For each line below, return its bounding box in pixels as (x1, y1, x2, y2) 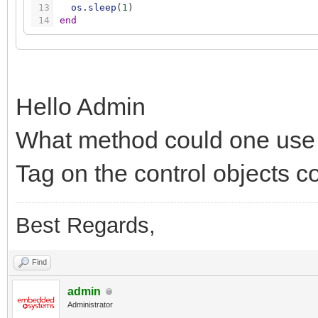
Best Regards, (16, 213, 155, 238)
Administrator (67, 300, 113, 309)
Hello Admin (16, 93, 152, 121)
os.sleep (71, 2, 116, 13)
